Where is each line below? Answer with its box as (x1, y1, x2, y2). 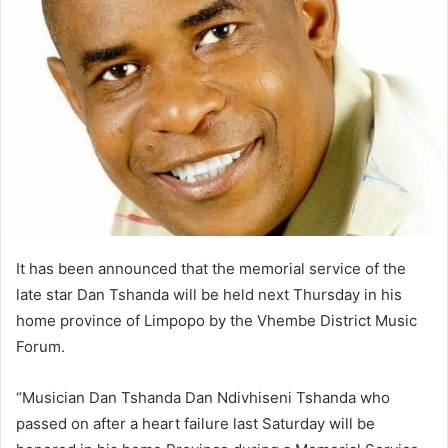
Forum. (16, 336, 65, 356)
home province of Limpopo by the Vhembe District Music (16, 310, 417, 330)
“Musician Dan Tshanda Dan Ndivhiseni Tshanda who (16, 387, 390, 407)
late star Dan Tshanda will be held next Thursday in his (16, 284, 402, 304)
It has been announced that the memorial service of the (16, 258, 406, 278)
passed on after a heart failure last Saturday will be (16, 413, 375, 433)
